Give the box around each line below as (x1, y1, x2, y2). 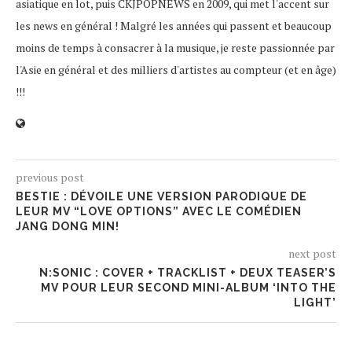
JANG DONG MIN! (16, 220, 119, 233)
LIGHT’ (294, 296, 336, 310)
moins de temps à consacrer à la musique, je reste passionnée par (16, 40, 335, 56)
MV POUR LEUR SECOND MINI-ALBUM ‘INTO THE (41, 281, 336, 295)
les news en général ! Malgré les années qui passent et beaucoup (16, 18, 332, 34)
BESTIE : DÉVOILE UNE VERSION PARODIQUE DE (16, 190, 307, 203)
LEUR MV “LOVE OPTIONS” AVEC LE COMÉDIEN (16, 205, 302, 218)
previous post (16, 170, 84, 185)
